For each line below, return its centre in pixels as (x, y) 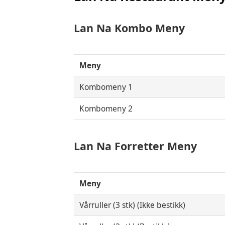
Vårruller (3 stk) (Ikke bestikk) (133, 205)
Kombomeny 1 (106, 87)
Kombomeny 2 (106, 109)
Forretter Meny (154, 146)
